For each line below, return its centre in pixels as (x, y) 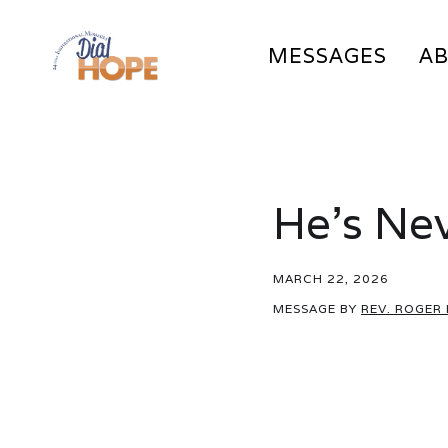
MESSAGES (327, 56)
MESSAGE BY (317, 308)
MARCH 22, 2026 (331, 278)
